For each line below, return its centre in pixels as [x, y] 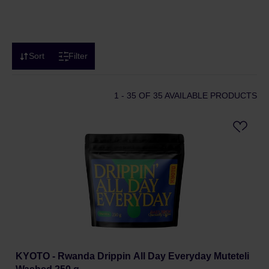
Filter [78, 56]
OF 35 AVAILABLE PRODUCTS [197, 95]
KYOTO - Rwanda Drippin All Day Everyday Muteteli [132, 256]
